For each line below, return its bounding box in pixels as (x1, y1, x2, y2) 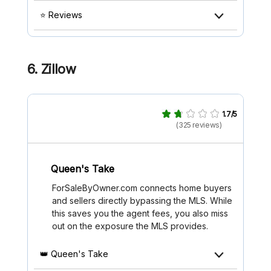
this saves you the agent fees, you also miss (52, 208, 228, 218)
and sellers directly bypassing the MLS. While (52, 195, 232, 206)
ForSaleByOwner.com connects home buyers (52, 183, 232, 193)
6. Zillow (27, 61, 76, 77)
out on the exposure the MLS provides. (52, 221, 208, 231)
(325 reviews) (176, 120, 222, 129)
